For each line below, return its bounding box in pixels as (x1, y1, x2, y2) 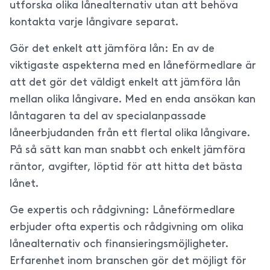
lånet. (10, 178, 39, 190)
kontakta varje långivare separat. (10, 17, 178, 28)
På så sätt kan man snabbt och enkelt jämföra (10, 145, 245, 156)
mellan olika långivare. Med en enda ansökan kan (10, 94, 256, 105)
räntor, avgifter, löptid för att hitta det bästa (10, 162, 242, 173)
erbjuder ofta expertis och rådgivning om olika (10, 222, 243, 233)
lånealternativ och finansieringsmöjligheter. (10, 239, 228, 250)
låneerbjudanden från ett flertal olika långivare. (10, 128, 250, 139)
